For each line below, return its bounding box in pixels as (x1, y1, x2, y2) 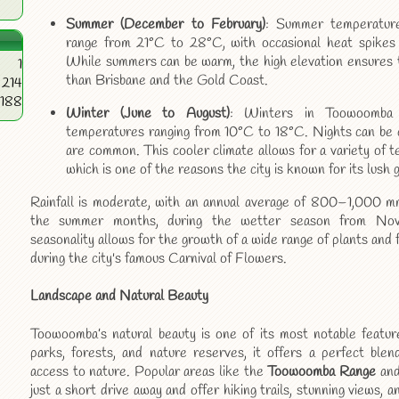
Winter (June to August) (66, 104, 230, 124)
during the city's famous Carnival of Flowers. (30, 249, 287, 269)
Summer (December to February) (66, 15, 265, 35)
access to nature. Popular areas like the (30, 362, 268, 381)
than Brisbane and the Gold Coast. (66, 71, 268, 91)
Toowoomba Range (267, 362, 376, 381)
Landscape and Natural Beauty (30, 287, 208, 306)
